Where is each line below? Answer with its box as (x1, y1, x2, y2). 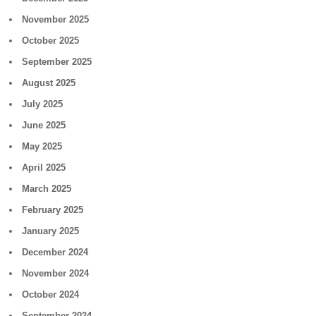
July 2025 (22, 99, 63, 109)
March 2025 (22, 183, 72, 194)
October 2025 (22, 35, 80, 46)
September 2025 (22, 56, 92, 67)
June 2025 (22, 120, 66, 130)
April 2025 (22, 162, 66, 173)
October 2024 (22, 289, 80, 300)
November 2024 (22, 268, 90, 279)
